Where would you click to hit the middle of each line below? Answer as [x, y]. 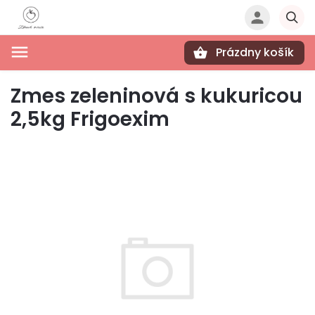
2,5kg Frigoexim [90, 119]
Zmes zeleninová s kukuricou [156, 96]
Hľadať [80, 77]
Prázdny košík [255, 52]
